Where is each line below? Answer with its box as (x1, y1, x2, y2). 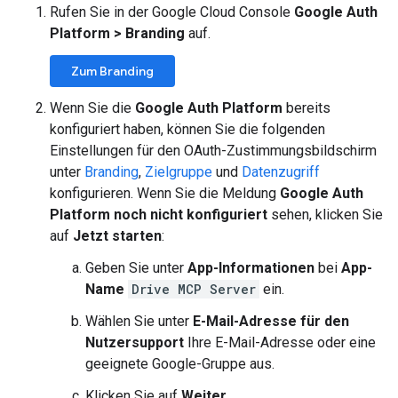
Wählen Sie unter (85, 313, 193, 330)
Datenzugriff (242, 163, 320, 180)
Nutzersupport (85, 334, 184, 351)
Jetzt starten (73, 227, 162, 244)
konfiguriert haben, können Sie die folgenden (50, 121, 325, 138)
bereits (283, 99, 330, 116)
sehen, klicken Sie (267, 206, 383, 223)
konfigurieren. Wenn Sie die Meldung (50, 185, 280, 202)
